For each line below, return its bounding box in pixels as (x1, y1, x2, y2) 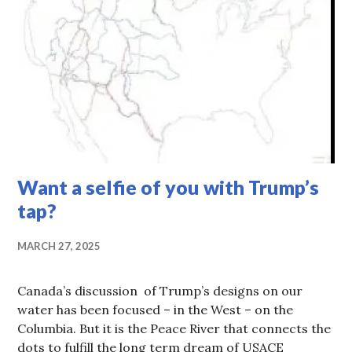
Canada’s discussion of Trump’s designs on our (17, 283, 303, 299)
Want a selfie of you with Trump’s (17, 175, 320, 200)
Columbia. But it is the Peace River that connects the (17, 321, 332, 337)
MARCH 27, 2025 (17, 240, 101, 253)
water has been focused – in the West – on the (17, 302, 294, 318)
